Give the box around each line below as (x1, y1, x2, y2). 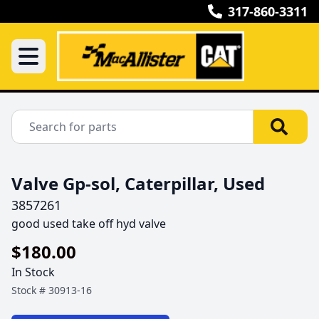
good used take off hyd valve (11, 216, 169, 231)
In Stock (11, 264, 55, 280)
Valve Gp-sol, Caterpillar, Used (11, 172, 265, 195)
